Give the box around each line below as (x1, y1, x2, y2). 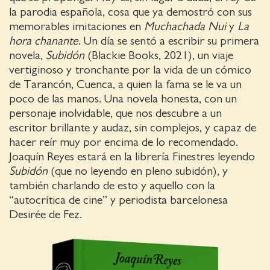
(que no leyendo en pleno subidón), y (48, 165, 228, 177)
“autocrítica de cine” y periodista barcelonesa (9, 193, 228, 206)
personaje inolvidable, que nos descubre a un (9, 107, 222, 119)
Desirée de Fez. (9, 208, 82, 221)
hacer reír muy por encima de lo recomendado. (9, 136, 238, 148)
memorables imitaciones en (9, 20, 144, 33)
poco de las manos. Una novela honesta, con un (9, 92, 237, 105)
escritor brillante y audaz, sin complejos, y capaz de (9, 121, 256, 134)
